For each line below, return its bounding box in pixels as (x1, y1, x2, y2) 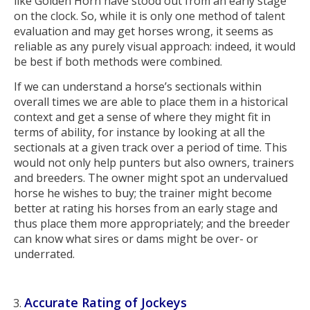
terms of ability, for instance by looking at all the (14, 124, 265, 140)
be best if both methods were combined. (14, 54, 222, 70)
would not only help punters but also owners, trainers (14, 154, 294, 170)
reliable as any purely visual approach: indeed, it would (14, 39, 295, 55)
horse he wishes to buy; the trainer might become (14, 185, 272, 201)
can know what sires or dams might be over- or (14, 230, 258, 246)
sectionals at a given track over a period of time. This (14, 139, 287, 155)
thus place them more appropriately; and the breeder (14, 215, 290, 231)
